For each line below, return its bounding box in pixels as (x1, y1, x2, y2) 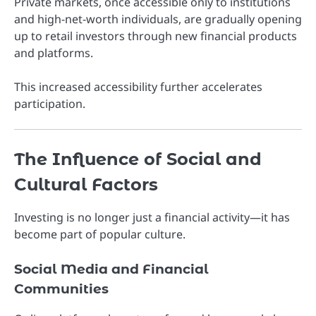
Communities (14, 281, 109, 298)
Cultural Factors (14, 174, 158, 195)
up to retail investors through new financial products (14, 28, 297, 44)
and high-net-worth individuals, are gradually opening (14, 11, 302, 27)
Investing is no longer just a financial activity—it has (14, 209, 290, 226)
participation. (14, 95, 85, 111)
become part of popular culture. (14, 226, 186, 243)
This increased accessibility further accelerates (14, 78, 262, 95)
